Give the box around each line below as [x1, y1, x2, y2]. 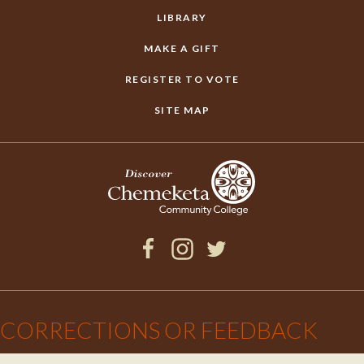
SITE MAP [154, 104, 210, 116]
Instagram [171, 267, 227, 283]
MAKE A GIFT [144, 42, 220, 54]
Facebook [136, 267, 194, 283]
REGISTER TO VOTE [124, 73, 240, 85]
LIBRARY [157, 11, 207, 24]
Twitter [205, 267, 246, 283]
